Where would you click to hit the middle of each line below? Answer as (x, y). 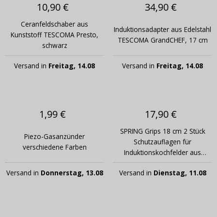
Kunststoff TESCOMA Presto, (54, 35)
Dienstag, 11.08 (180, 173)
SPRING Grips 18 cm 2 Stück (163, 131)
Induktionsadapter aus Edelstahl (163, 30)
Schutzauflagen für (163, 142)
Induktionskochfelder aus (163, 153)
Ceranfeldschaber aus (54, 24)
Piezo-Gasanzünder (54, 137)
